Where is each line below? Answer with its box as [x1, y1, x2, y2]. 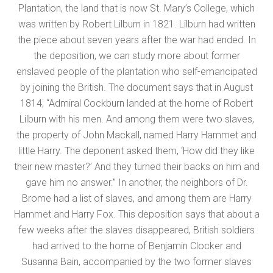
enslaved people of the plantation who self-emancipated [16, 66, 257, 78]
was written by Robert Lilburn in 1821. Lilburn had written [18, 18, 255, 30]
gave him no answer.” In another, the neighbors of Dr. [25, 177, 248, 189]
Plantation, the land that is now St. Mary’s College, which [18, 2, 255, 15]
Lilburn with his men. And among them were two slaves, [19, 113, 254, 126]
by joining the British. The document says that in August [20, 82, 253, 94]
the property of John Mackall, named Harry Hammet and [16, 129, 257, 141]
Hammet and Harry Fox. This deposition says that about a [13, 208, 260, 221]
